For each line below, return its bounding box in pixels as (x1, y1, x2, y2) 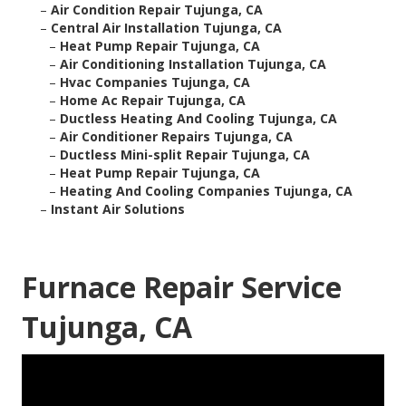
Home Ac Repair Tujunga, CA (60, 92, 246, 110)
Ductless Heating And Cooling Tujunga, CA (60, 110, 337, 128)
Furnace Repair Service (22, 267, 342, 307)
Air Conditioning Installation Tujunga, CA (60, 55, 326, 73)
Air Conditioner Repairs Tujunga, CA (60, 128, 293, 146)
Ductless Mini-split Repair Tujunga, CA (60, 146, 310, 164)
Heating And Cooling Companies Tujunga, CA (60, 182, 353, 200)
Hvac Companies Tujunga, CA (60, 73, 250, 92)
